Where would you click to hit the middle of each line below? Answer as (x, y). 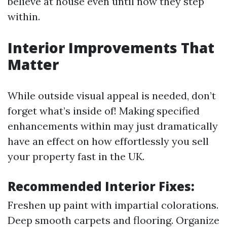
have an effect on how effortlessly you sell (108, 141)
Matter (33, 65)
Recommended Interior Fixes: (101, 186)
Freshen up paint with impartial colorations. (113, 205)
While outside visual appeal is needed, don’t (112, 96)
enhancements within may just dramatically (113, 126)
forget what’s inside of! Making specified (104, 111)
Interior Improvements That (111, 48)
